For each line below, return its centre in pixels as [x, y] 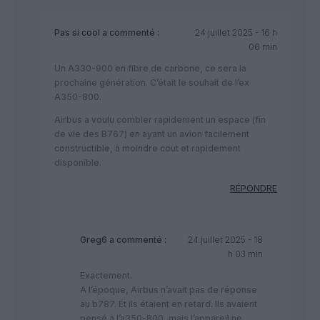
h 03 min [245, 254]
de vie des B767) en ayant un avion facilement [152, 134]
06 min [262, 47]
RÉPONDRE [254, 189]
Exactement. [106, 276]
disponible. [78, 163]
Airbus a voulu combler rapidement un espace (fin [160, 120]
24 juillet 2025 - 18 [225, 240]
